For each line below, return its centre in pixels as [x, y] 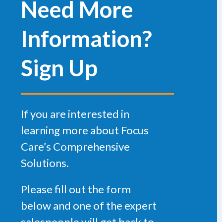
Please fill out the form [76, 189]
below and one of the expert [89, 206]
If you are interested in [75, 114]
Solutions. [45, 163]
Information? [86, 39]
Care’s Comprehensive [75, 147]
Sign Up [59, 68]
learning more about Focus [85, 130]
